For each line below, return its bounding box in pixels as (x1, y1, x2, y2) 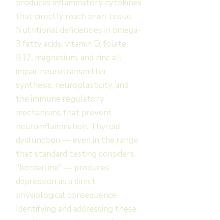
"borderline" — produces (16, 162, 109, 173)
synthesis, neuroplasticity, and (16, 80, 129, 91)
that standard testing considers (16, 148, 134, 160)
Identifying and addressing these (16, 203, 137, 215)
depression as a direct (16, 176, 96, 187)
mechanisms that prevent (16, 107, 112, 118)
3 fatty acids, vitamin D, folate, (16, 38, 128, 50)
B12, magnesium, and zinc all (16, 52, 122, 63)
